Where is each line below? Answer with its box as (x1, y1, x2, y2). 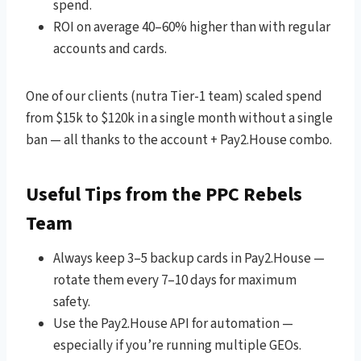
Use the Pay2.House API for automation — (53, 313, 293, 334)
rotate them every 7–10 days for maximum (53, 270, 297, 290)
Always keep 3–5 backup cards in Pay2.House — (53, 248, 325, 268)
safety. (53, 292, 90, 312)
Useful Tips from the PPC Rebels (26, 180, 302, 209)
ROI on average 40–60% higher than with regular (53, 17, 330, 37)
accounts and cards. (53, 39, 167, 59)
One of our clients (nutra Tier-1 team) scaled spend (26, 86, 322, 106)
